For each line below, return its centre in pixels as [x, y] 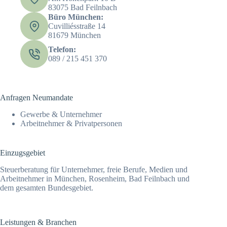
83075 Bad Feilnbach [83, 7]
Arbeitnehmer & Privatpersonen [71, 123]
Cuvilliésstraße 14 [77, 26]
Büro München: [76, 17]
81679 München [74, 35]
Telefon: [62, 49]
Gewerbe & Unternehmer [61, 114]
